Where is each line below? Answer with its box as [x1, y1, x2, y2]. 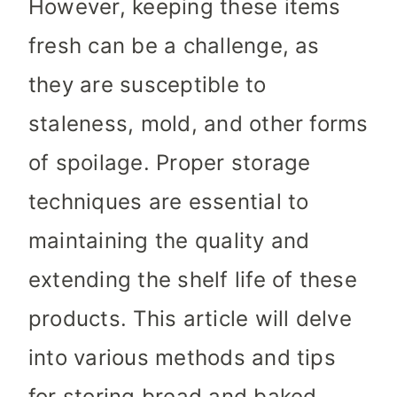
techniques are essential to [28, 189, 309, 215]
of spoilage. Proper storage [28, 150, 311, 176]
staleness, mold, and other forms [28, 111, 369, 137]
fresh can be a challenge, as [28, 33, 320, 59]
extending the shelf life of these [28, 267, 357, 293]
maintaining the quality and [28, 228, 310, 254]
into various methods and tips [28, 345, 336, 371]
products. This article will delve [28, 306, 352, 332]
